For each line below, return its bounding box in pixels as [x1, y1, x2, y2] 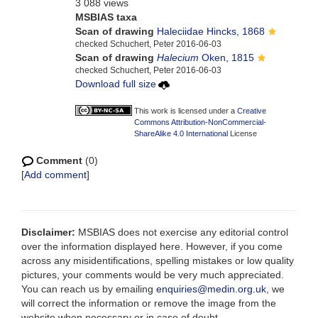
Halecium [156, 52, 199, 63]
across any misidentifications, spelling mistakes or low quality [21, 255, 294, 266]
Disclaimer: [21, 226, 75, 238]
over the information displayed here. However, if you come [21, 241, 283, 252]
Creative [236, 106, 266, 115]
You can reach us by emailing [21, 283, 156, 295]
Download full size [75, 78, 156, 89]
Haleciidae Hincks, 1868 [156, 26, 265, 37]
